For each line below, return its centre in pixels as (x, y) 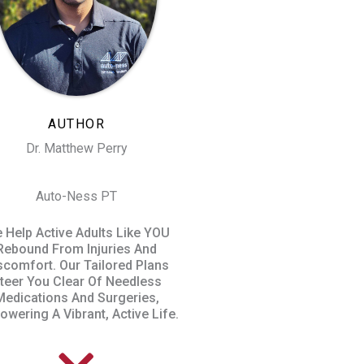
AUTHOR (77, 123)
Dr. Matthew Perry (76, 148)
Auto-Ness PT (77, 196)
